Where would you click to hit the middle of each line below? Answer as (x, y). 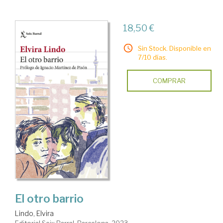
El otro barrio (49, 199)
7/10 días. (152, 57)
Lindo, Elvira (34, 214)
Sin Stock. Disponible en (174, 49)
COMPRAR (169, 81)
